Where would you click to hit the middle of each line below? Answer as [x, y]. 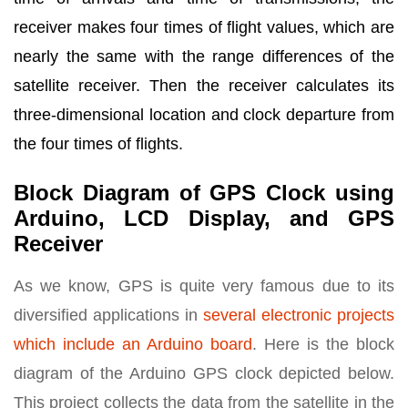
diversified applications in [108, 315]
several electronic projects [299, 315]
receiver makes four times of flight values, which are [204, 27]
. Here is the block [323, 344]
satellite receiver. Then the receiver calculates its [204, 86]
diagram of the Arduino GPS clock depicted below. [204, 373]
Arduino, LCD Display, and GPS [204, 218]
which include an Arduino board [133, 344]
